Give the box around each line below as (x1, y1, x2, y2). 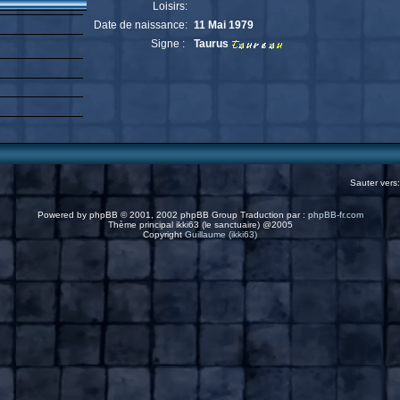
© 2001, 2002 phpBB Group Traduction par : (117, 210, 308, 220)
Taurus (194, 37, 231, 50)
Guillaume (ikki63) (185, 229, 257, 239)
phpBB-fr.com (307, 210, 363, 220)
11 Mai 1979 (194, 19, 254, 31)
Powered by (37, 210, 89, 220)
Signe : (151, 37, 187, 50)
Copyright (143, 229, 185, 239)
